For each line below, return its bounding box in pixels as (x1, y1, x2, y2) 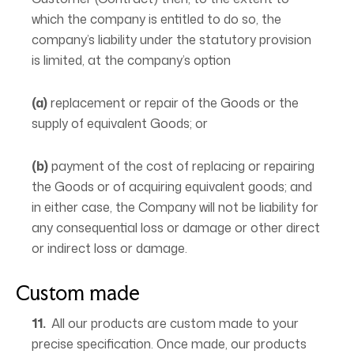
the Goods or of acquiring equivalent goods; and (32, 178, 312, 195)
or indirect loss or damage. (32, 239, 187, 257)
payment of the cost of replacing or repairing (48, 157, 314, 175)
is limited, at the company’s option (32, 51, 231, 69)
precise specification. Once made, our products (32, 335, 307, 352)
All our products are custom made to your (48, 314, 299, 332)
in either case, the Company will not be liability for (32, 198, 318, 216)
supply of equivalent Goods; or (32, 115, 208, 132)
